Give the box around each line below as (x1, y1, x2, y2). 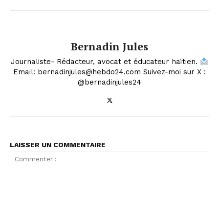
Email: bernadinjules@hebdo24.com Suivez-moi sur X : (13, 67, 206, 77)
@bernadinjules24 (78, 78, 141, 87)
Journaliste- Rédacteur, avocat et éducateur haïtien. (10, 57, 200, 66)
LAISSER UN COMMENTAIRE (10, 141, 106, 149)
